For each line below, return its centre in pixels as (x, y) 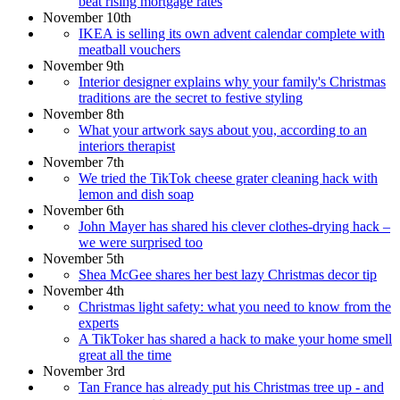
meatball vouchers (129, 49)
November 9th (83, 65)
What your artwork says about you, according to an (223, 129)
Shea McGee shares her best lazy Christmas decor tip (228, 274)
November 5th (83, 258)
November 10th (87, 17)
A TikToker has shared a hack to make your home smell (235, 338)
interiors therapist (127, 146)
